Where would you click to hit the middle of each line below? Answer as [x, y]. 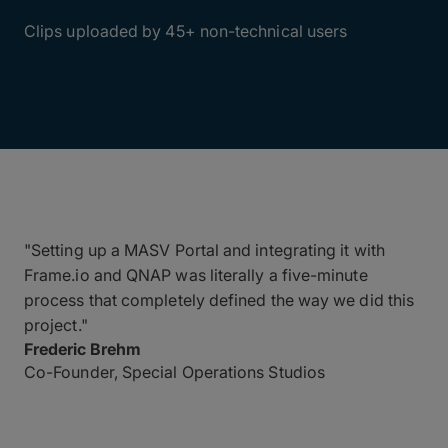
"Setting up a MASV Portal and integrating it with [204, 250]
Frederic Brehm [82, 349]
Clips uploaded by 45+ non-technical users [186, 31]
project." [56, 325]
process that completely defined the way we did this [219, 300]
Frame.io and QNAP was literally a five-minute [196, 275]
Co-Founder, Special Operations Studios [175, 372]
